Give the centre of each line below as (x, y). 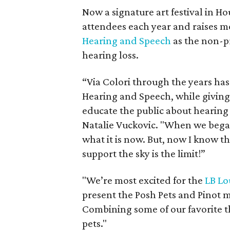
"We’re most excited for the (144, 180)
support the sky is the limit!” (144, 154)
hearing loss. (111, 55)
